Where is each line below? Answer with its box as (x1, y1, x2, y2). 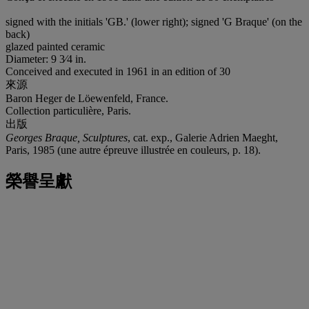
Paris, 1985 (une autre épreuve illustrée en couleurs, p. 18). (6, 143, 261, 156)
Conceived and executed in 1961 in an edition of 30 (6, 65, 233, 77)
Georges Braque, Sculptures (6, 131, 128, 143)
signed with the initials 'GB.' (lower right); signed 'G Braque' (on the (6, 15, 302, 28)
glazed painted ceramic (6, 40, 105, 52)
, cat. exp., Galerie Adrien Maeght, (128, 131, 278, 143)
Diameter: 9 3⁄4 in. (6, 52, 86, 65)
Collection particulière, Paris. (6, 104, 131, 117)
